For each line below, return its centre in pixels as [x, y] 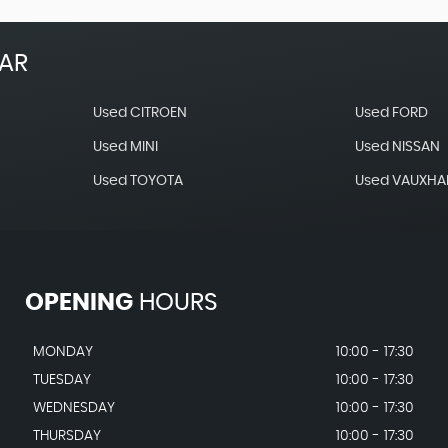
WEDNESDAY [73, 408]
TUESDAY [61, 380]
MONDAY [62, 352]
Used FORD [392, 113]
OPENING [78, 303]
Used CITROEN [139, 113]
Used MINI [125, 147]
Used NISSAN [398, 147]
